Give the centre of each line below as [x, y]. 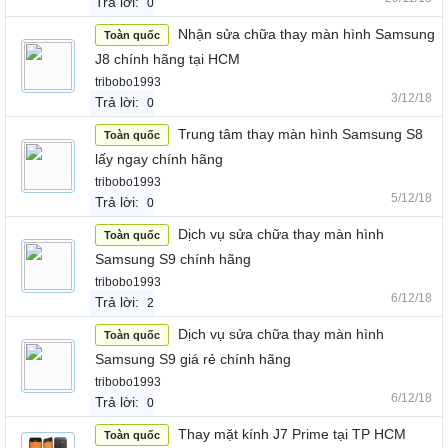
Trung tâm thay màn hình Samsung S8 [300, 134]
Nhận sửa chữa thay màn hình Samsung [306, 34]
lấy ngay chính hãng [159, 159]
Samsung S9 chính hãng [173, 259]
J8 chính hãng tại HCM [167, 59]
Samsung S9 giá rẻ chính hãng [193, 359]
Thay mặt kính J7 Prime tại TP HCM [292, 434]
